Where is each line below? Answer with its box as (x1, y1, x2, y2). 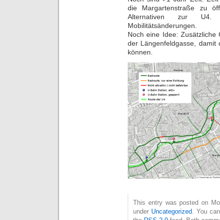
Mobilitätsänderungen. (128, 21, 197, 29)
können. (128, 48, 153, 56)
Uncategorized (151, 208, 192, 216)
